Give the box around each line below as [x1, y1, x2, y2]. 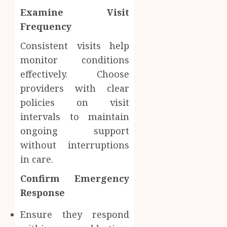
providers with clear [20, 82, 130, 94]
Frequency [20, 20, 71, 32]
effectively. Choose [20, 67, 130, 80]
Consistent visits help [20, 39, 130, 52]
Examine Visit [20, 6, 130, 18]
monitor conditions [20, 53, 130, 66]
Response [20, 186, 65, 199]
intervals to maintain [20, 110, 130, 123]
